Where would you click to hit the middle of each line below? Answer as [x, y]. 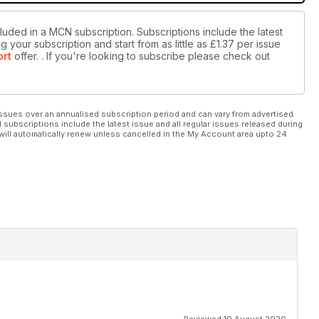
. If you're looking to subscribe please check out [154, 56]
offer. [25, 56]
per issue [259, 44]
